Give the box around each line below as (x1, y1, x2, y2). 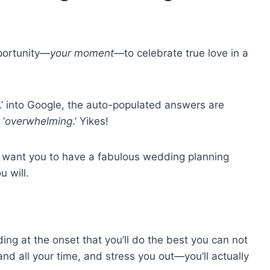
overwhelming (5, 115, 72, 127)
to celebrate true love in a (124, 46, 248, 59)
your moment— (50, 46, 124, 59)
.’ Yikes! (72, 115, 108, 127)
